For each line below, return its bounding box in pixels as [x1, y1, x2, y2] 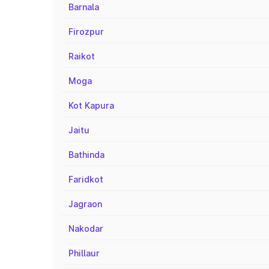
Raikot [68, 51, 95, 61]
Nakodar [68, 223, 103, 234]
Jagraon [68, 199, 102, 209]
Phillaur [68, 248, 100, 258]
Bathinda [68, 150, 104, 160]
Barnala [68, 2, 99, 12]
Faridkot [68, 174, 103, 184]
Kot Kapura [68, 100, 114, 110]
